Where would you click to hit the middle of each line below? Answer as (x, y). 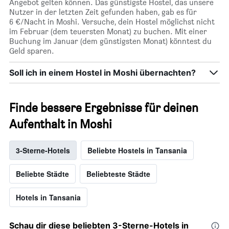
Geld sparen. (32, 51)
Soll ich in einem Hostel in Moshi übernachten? (102, 73)
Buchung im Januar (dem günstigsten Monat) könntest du (110, 41)
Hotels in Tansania (48, 198)
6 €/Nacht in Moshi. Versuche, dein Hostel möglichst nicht (112, 22)
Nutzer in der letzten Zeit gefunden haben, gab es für (103, 12)
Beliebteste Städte (118, 174)
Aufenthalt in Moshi (61, 124)
